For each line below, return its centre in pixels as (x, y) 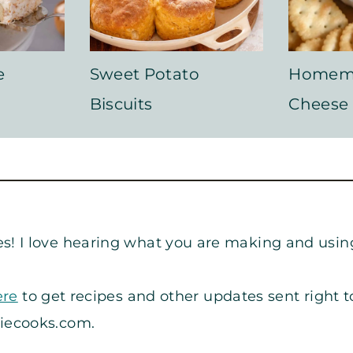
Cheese (319, 104)
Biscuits (121, 104)
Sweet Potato (144, 74)
